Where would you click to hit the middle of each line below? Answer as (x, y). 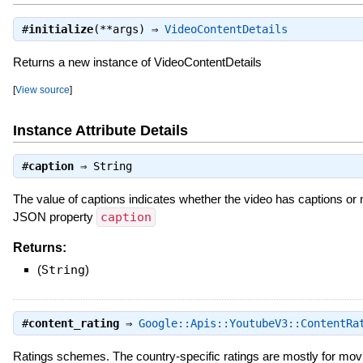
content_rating (73, 323)
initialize (60, 29)
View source (42, 89)
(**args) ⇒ (128, 29)
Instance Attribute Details (100, 130)
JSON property (54, 216)
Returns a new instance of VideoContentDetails (137, 62)
